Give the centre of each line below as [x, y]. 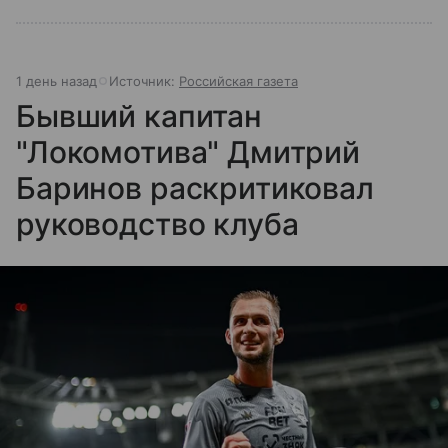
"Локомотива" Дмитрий [188, 151]
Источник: [144, 80]
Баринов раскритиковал [195, 187]
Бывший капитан [139, 115]
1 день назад [56, 80]
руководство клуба [157, 223]
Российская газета [238, 80]
